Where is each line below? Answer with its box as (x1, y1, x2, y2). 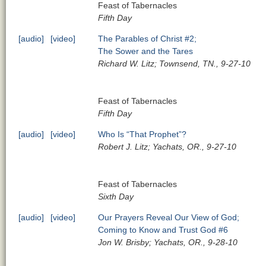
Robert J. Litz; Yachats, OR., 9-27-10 (98, 141, 237, 151)
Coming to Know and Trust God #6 (98, 224, 229, 235)
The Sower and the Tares (98, 46, 194, 56)
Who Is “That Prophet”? (98, 129, 187, 139)
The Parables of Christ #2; (98, 33, 197, 43)
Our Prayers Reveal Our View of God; (98, 212, 240, 222)
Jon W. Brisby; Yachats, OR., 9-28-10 (98, 237, 238, 247)
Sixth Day (98, 191, 134, 201)
